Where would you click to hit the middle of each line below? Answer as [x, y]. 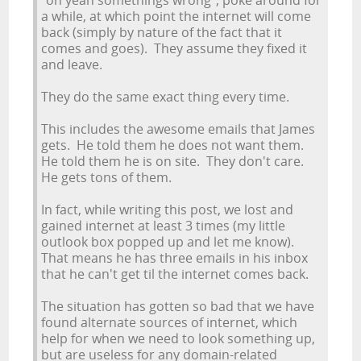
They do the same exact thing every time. [166, 97]
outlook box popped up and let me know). [170, 242]
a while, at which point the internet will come [176, 16]
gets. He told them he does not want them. [174, 145]
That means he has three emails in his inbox [175, 258]
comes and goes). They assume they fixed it [174, 48]
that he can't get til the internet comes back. [175, 274]
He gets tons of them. [107, 177]
